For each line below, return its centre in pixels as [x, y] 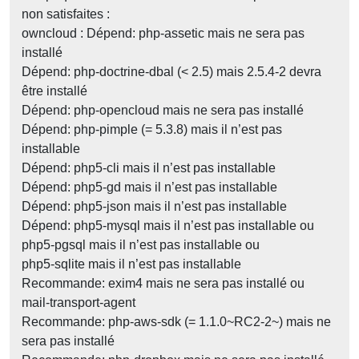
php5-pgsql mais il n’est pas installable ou [141, 245]
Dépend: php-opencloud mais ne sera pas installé [163, 111]
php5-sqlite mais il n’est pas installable [131, 264]
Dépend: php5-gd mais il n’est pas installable [149, 188]
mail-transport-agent [79, 303]
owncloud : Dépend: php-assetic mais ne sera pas [163, 34]
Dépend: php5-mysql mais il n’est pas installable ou [168, 226]
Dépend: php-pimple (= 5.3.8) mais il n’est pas [152, 130]
